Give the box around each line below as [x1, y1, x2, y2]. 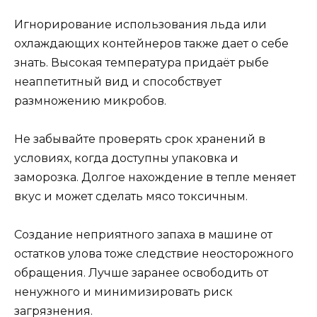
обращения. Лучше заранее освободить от [14, 266, 268, 280]
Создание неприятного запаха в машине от [14, 228, 272, 242]
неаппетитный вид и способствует [14, 74, 221, 88]
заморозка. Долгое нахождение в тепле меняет [14, 171, 296, 185]
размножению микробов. [14, 93, 166, 108]
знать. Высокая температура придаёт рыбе [14, 55, 269, 69]
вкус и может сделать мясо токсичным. [14, 190, 248, 204]
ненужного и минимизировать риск [14, 285, 233, 299]
